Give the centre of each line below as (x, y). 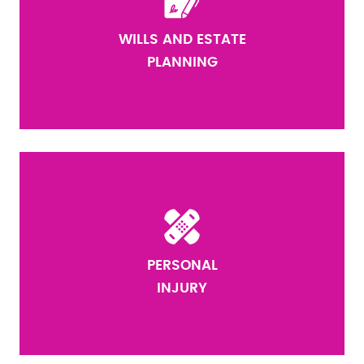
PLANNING (182, 62)
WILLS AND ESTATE (182, 39)
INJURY (182, 288)
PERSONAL (182, 265)
